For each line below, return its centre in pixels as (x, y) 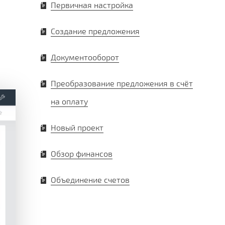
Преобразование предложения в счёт (122, 83)
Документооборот (85, 57)
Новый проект (77, 127)
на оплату (69, 101)
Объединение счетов (90, 179)
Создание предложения (95, 31)
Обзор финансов (82, 153)
